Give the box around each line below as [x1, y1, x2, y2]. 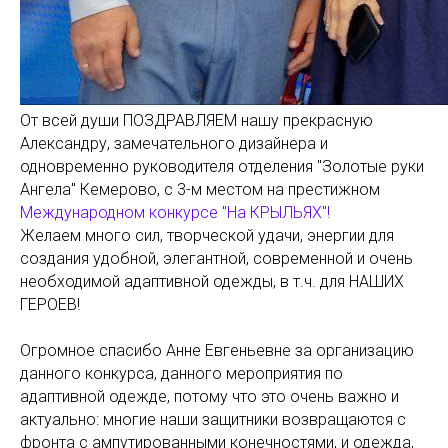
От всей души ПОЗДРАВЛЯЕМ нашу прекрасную [20, 110, 373, 130]
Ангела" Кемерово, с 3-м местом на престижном [20, 179, 380, 199]
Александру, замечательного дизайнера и [20, 133, 328, 153]
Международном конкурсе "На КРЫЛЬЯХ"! [20, 202, 330, 222]
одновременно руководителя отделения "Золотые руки [20, 156, 424, 176]
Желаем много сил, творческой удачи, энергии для [20, 225, 394, 245]
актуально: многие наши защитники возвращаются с [20, 409, 406, 429]
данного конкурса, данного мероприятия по [20, 363, 343, 383]
